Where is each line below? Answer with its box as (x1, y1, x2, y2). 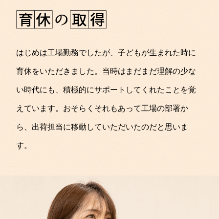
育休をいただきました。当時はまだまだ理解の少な (16, 67, 196, 76)
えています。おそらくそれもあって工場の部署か (16, 104, 188, 113)
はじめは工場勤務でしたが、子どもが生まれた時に (16, 48, 196, 57)
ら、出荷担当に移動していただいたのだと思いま (16, 123, 188, 131)
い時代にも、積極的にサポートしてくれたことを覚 (16, 86, 196, 94)
